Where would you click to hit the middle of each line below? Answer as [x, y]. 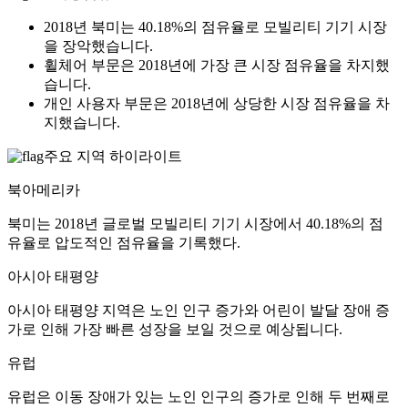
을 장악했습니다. [98, 46]
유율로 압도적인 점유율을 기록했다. [124, 243]
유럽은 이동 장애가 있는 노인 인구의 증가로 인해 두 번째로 [199, 397]
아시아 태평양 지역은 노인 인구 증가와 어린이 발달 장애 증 [199, 311]
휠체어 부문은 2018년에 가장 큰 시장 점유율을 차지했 [217, 66]
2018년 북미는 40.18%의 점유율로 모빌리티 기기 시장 [215, 27]
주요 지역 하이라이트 [113, 157]
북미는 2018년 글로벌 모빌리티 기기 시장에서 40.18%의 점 [195, 224]
